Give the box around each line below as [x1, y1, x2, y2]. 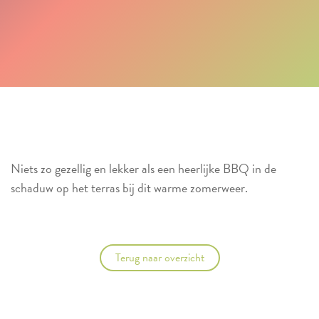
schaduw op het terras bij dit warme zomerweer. [11, 177, 248, 197]
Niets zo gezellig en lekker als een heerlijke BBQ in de [11, 158, 276, 178]
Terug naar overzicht [115, 249, 204, 266]
